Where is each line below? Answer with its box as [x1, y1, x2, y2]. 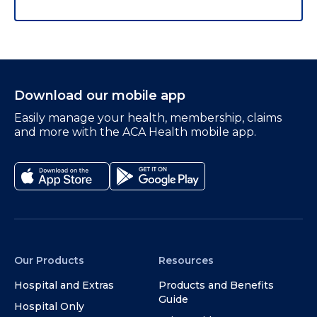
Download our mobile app [14, 87, 185, 103]
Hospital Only [14, 299, 84, 313]
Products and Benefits [158, 278, 274, 292]
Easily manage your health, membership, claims [14, 110, 282, 125]
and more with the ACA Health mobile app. [14, 125, 256, 139]
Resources [158, 253, 214, 267]
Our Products [14, 253, 84, 267]
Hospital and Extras [14, 278, 114, 292]
